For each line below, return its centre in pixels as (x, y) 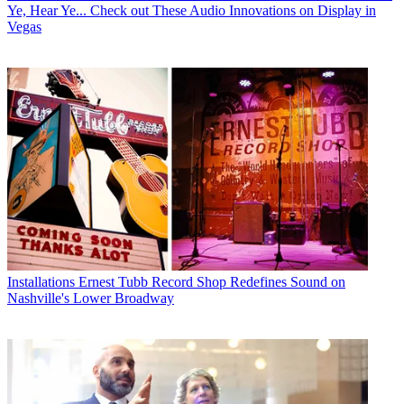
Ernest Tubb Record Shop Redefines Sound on (212, 282)
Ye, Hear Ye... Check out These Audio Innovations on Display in (192, 11)
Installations (41, 282)
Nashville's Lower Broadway (91, 298)
